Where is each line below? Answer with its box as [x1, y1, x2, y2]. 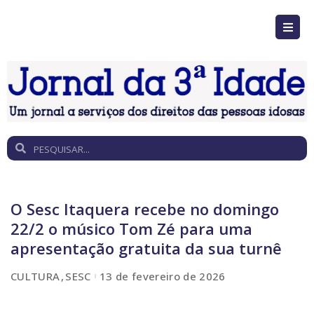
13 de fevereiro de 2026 [99, 268, 226, 283]
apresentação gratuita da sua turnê [11, 238, 282, 259]
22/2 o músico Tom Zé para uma [11, 218, 252, 240]
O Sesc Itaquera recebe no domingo [11, 198, 279, 220]
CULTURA [11, 268, 60, 283]
